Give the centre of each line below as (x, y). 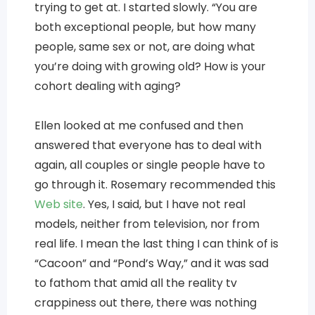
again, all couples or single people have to (149, 165)
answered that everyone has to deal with (148, 145)
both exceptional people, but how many (145, 27)
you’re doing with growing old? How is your (150, 66)
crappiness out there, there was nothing (145, 302)
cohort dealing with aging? (107, 86)
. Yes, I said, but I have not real (164, 204)
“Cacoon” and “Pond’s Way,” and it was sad (151, 263)
